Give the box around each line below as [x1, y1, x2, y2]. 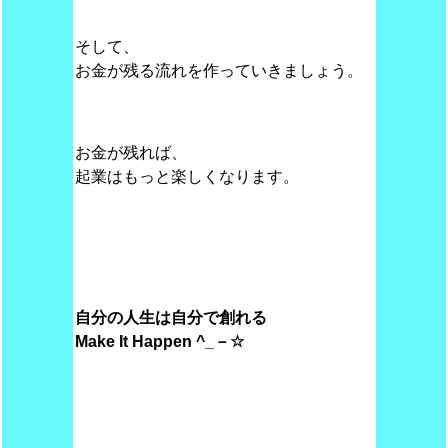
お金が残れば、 [74, 144, 187, 161]
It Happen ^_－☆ [114, 333, 244, 350]
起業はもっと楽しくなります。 [74, 168, 299, 185]
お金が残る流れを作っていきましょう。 [74, 62, 363, 79]
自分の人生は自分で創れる [74, 309, 267, 326]
